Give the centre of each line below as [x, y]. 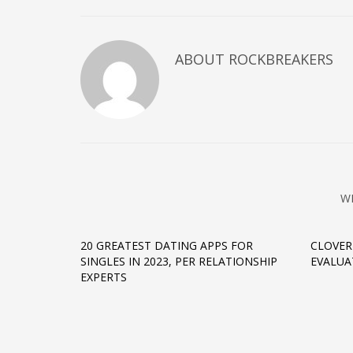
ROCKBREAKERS [281, 59]
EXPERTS [104, 277]
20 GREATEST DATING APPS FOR [167, 245]
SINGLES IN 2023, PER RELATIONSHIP [179, 261]
